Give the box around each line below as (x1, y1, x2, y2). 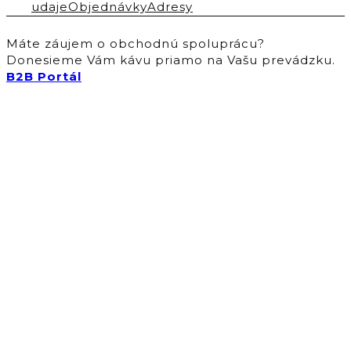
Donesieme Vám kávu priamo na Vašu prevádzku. (6, 52, 335, 68)
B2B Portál (6, 69, 81, 85)
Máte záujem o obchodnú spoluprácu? (6, 36, 265, 52)
